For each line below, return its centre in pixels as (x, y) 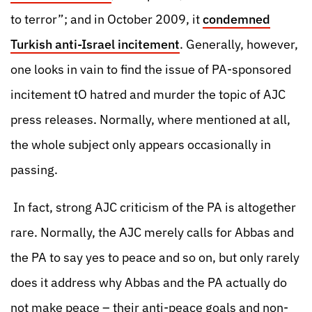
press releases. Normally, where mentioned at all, (150, 119)
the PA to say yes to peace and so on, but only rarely (155, 257)
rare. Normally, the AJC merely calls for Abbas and (152, 232)
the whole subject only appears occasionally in (141, 145)
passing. (34, 170)
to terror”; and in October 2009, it (107, 19)
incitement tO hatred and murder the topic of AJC (148, 94)
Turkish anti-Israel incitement (95, 44)
